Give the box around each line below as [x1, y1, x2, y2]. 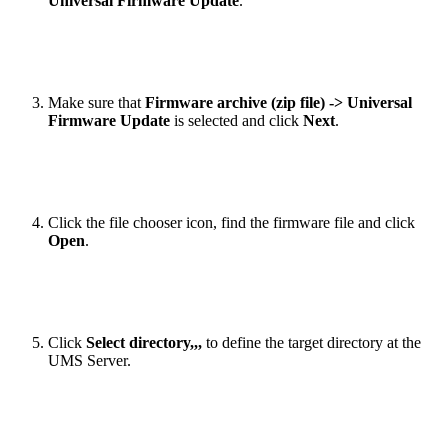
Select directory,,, [86, 333, 202, 351]
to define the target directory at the [202, 333, 421, 351]
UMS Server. [48, 351, 131, 369]
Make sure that [48, 93, 145, 111]
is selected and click [170, 111, 303, 129]
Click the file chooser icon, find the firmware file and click [48, 213, 415, 231]
